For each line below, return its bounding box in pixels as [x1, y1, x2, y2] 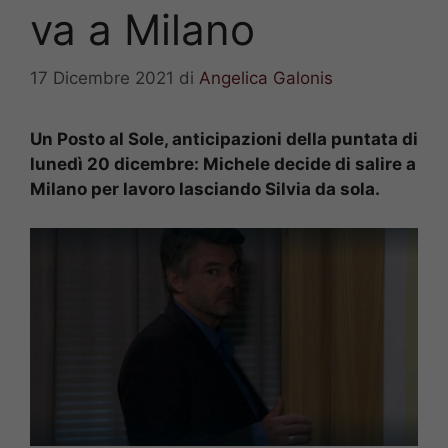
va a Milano [30, 3, 255, 55]
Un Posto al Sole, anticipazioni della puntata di [30, 129, 418, 150]
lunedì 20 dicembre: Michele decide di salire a [30, 154, 416, 175]
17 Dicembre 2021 [30, 68, 174, 89]
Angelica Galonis [199, 68, 333, 89]
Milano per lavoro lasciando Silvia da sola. [30, 179, 380, 200]
